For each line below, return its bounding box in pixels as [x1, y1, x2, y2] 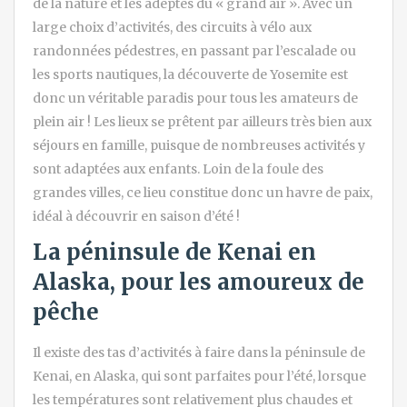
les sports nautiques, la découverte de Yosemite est [33, 65, 348, 83]
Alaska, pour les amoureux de [33, 267, 364, 296]
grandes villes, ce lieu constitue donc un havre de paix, [33, 184, 372, 201]
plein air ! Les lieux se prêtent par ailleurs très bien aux [33, 113, 372, 130]
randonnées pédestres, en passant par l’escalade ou [33, 42, 356, 59]
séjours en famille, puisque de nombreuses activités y [33, 136, 365, 154]
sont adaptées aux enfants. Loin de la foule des [33, 160, 323, 177]
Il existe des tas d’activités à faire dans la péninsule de [33, 343, 365, 361]
